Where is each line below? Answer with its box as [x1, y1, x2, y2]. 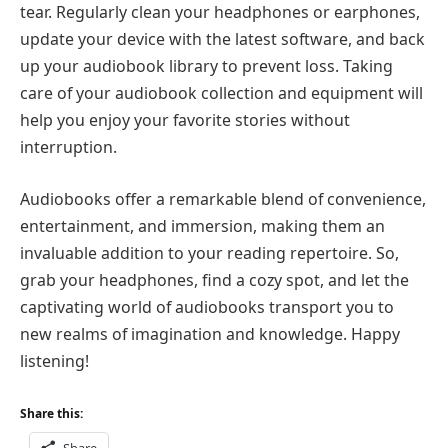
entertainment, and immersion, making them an [20, 214, 385, 237]
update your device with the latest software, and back [20, 28, 425, 51]
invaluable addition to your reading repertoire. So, [20, 241, 399, 264]
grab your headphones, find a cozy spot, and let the [20, 268, 409, 291]
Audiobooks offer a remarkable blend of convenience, [20, 187, 426, 210]
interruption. [20, 136, 117, 159]
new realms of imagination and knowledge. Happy [20, 322, 400, 345]
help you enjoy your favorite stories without [20, 109, 350, 132]
